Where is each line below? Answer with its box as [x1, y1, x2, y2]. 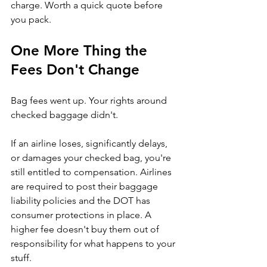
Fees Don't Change [11, 60, 139, 78]
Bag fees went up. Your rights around [11, 94, 169, 106]
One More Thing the [11, 41, 151, 59]
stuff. [11, 252, 32, 263]
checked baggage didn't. [11, 108, 118, 120]
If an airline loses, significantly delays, [11, 137, 170, 149]
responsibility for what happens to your [11, 237, 178, 249]
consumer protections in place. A [11, 209, 154, 221]
